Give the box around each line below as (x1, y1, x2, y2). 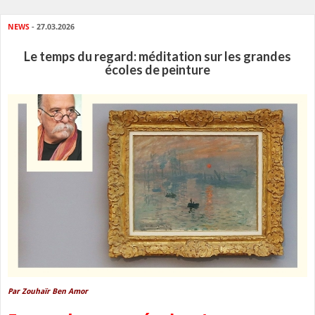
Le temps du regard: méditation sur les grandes (24, 49, 291, 64)
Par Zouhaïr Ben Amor (8, 286, 88, 296)
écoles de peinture (105, 62, 210, 77)
